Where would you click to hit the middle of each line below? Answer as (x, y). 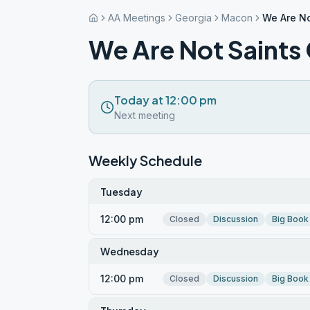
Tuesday (121, 192)
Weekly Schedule (145, 160)
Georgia (193, 18)
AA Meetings (137, 18)
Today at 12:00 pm (165, 100)
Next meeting (145, 115)
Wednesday (130, 251)
